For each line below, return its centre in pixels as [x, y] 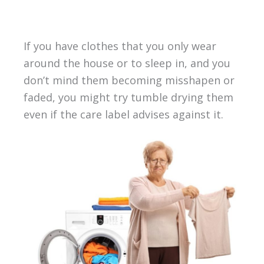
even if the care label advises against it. [123, 114]
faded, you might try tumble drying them [128, 97]
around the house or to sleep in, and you [127, 63]
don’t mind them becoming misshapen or [129, 80]
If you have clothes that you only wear [120, 46]
